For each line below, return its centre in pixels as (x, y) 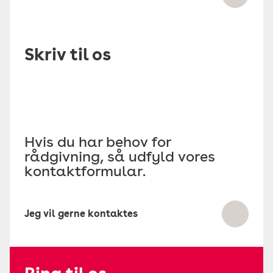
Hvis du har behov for (97, 142)
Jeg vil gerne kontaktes (81, 214)
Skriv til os (68, 54)
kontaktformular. (85, 171)
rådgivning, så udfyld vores (120, 156)
